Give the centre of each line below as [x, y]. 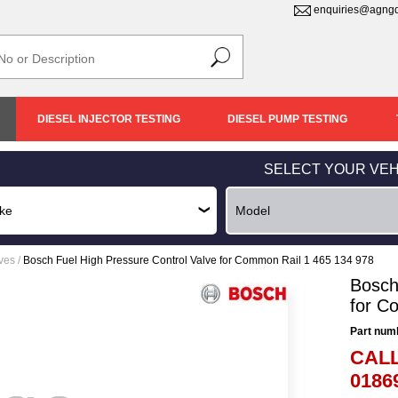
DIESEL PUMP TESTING [287, 119]
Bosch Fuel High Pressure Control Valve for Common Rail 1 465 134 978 [199, 260]
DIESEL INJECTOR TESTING [109, 119]
